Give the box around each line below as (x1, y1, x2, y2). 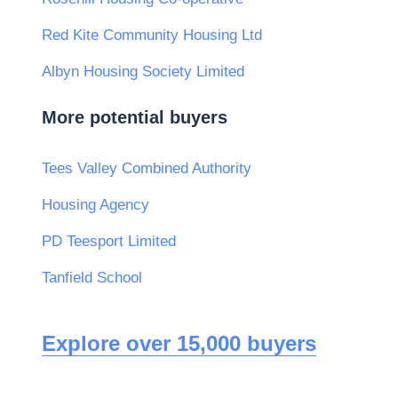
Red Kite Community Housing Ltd (42, 27, 262, 44)
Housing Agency (42, 195, 149, 213)
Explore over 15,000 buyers (42, 330, 316, 355)
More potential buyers (42, 107, 227, 127)
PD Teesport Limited (42, 232, 176, 250)
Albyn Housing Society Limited (42, 63, 244, 81)
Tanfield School (42, 268, 142, 286)
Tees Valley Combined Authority (42, 159, 251, 177)
